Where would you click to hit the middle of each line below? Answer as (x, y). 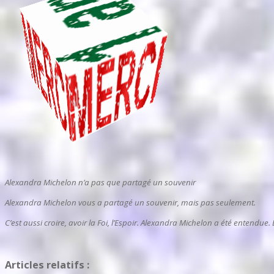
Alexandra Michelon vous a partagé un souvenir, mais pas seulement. (130, 202)
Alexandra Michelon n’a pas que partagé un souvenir (100, 182)
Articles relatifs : (47, 265)
